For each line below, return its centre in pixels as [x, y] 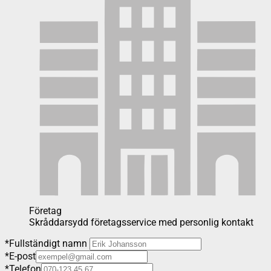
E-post [22, 256]
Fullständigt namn [48, 244]
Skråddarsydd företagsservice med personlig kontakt [141, 223]
